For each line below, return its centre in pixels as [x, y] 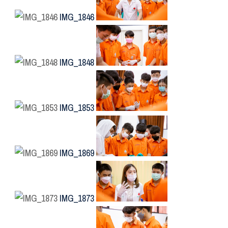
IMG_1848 [77, 63]
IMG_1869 [77, 153]
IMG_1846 [77, 17]
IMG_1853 [77, 108]
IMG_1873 [77, 198]
